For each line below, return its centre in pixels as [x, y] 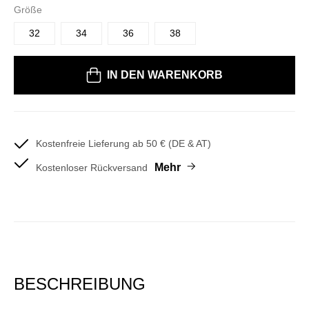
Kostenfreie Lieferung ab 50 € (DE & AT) [123, 143]
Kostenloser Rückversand [93, 168]
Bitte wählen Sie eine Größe [75, 63]
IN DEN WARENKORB [165, 75]
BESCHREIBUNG [80, 284]
